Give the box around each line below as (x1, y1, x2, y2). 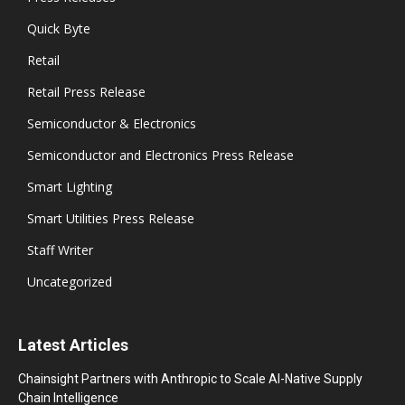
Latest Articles (18, 335, 128, 355)
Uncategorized (27, 273, 112, 291)
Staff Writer (27, 241, 93, 259)
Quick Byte (27, 20, 90, 38)
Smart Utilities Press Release (27, 210, 194, 228)
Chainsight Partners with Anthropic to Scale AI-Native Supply (18, 372, 363, 387)
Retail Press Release (27, 83, 146, 101)
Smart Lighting (27, 178, 112, 196)
